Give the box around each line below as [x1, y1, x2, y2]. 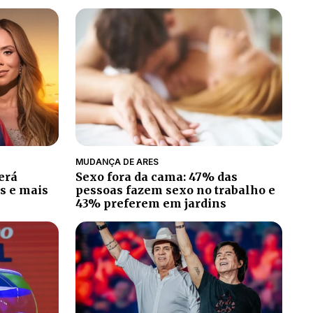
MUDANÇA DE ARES [75, 156, 159, 168]
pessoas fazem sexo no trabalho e [75, 183, 275, 198]
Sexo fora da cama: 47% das [75, 170, 238, 184]
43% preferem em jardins [75, 196, 226, 211]
